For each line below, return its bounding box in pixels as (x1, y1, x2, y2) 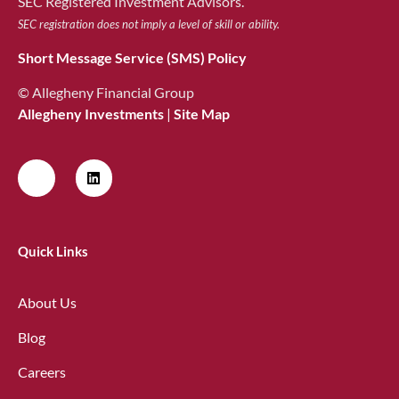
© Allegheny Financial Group (18, 83, 194, 101)
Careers (18, 362, 66, 380)
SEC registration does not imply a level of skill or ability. (18, 17, 280, 31)
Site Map (174, 104, 230, 122)
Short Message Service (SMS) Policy (18, 49, 247, 67)
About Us (18, 293, 77, 311)
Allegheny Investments (18, 104, 164, 122)
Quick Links (18, 242, 88, 259)
